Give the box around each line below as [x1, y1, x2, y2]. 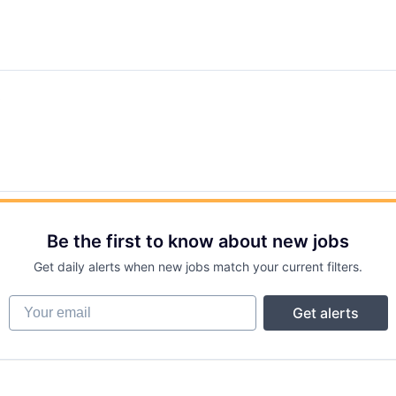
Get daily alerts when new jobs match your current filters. [34, 259, 362, 274]
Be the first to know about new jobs [47, 231, 349, 252]
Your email [7, 294, 79, 312]
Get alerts [292, 304, 359, 322]
